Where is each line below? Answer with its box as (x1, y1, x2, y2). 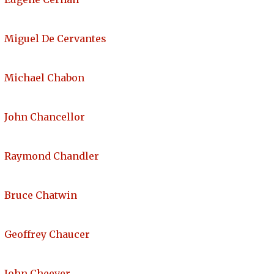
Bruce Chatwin (4, 189, 77, 202)
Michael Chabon (4, 72, 84, 84)
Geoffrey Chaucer (4, 228, 90, 241)
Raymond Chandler (4, 150, 99, 163)
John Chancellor (4, 111, 85, 124)
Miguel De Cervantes (4, 32, 106, 45)
